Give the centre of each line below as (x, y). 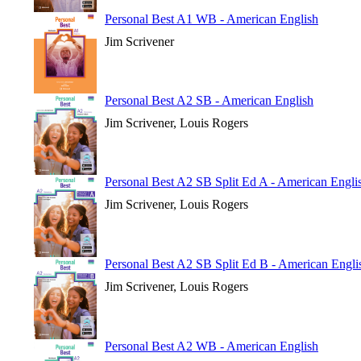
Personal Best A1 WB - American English (212, 19)
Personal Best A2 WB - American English (212, 346)
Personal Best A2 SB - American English (209, 100)
